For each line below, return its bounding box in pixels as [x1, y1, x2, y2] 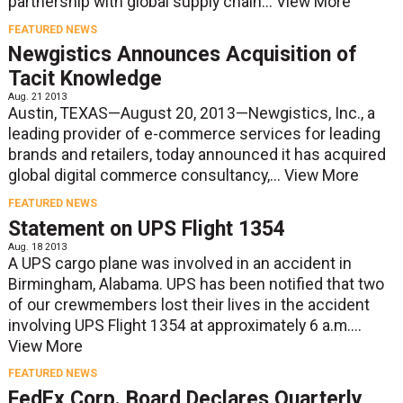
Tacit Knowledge [7, 67, 162, 92]
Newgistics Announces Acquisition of [7, 42, 357, 67]
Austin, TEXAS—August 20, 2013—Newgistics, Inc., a [7, 104, 375, 123]
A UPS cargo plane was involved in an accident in [7, 254, 352, 273]
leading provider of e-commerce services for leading [7, 125, 381, 144]
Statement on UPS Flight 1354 [7, 216, 285, 241]
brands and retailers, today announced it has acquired [7, 146, 386, 165]
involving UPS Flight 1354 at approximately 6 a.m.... [7, 316, 362, 335]
